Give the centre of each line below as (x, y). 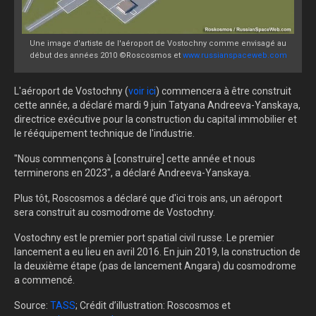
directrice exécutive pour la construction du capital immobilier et (156, 119)
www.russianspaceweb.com (235, 55)
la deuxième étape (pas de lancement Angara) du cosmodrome (155, 266)
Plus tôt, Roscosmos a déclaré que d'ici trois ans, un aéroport (148, 198)
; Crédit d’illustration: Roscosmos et (153, 305)
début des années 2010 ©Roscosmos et (106, 55)
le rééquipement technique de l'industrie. (104, 133)
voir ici (142, 91)
